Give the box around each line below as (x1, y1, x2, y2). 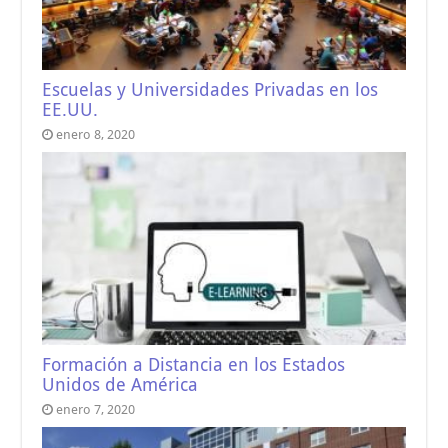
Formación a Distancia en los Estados (42, 355, 346, 376)
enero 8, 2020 (56, 126, 136, 142)
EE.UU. (42, 99, 99, 120)
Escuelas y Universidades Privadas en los (42, 79, 379, 100)
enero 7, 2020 (56, 402, 136, 418)
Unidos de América (42, 375, 199, 396)
